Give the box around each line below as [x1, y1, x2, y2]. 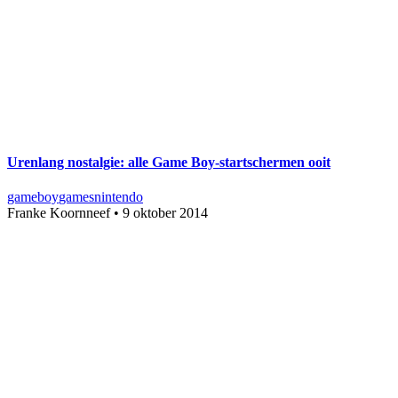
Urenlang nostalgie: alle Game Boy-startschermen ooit [7, 154, 330, 170]
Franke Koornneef [7, 204, 110, 220]
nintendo [94, 188, 143, 204]
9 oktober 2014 [123, 204, 208, 220]
